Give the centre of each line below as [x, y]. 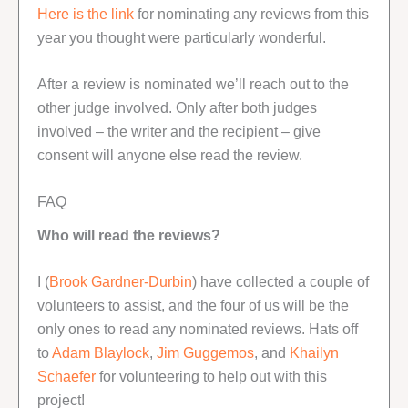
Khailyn [314, 353]
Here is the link [86, 13]
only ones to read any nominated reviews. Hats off [198, 329]
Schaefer [66, 377]
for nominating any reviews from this [251, 13]
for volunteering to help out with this [211, 377]
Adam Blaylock [101, 353]
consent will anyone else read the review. [170, 154]
